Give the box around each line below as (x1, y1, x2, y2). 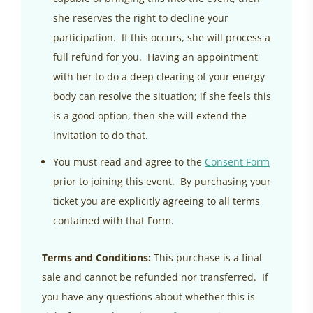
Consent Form (205, 155, 270, 169)
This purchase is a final (151, 251, 262, 265)
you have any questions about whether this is (42, 290, 255, 304)
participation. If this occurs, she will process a (53, 31, 270, 45)
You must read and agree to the (53, 155, 205, 169)
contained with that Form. (53, 214, 174, 228)
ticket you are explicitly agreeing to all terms (53, 194, 260, 208)
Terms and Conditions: (42, 251, 151, 265)
